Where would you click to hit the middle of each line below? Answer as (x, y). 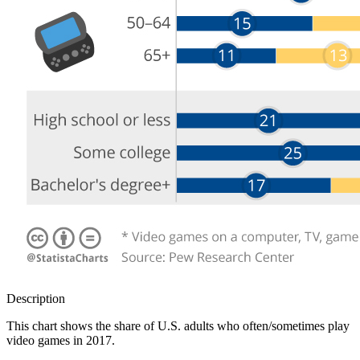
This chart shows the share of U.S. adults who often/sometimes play (178, 326)
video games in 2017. (61, 341)
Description (36, 299)
